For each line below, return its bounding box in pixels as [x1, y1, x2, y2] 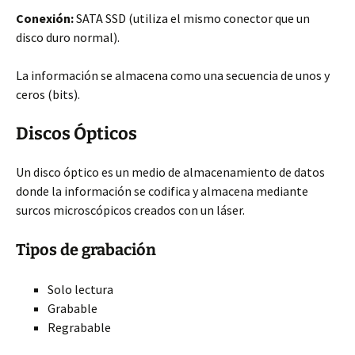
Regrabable [48, 319, 111, 335]
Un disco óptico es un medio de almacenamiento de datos [16, 164, 325, 180]
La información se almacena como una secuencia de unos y [16, 67, 330, 83]
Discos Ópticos [16, 123, 137, 144]
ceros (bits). [16, 86, 80, 102]
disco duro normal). [16, 29, 120, 45]
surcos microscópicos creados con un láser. [16, 202, 245, 218]
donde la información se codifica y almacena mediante [16, 183, 308, 199]
